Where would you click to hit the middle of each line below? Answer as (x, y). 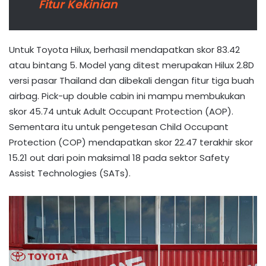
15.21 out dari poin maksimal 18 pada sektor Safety (119, 158)
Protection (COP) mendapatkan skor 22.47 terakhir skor (131, 142)
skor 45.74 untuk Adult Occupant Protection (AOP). (121, 112)
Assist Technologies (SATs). (70, 173)
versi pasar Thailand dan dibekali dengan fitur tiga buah (132, 81)
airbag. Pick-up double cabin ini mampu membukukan (127, 96)
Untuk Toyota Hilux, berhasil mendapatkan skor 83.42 (124, 50)
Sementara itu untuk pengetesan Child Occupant (119, 127)
